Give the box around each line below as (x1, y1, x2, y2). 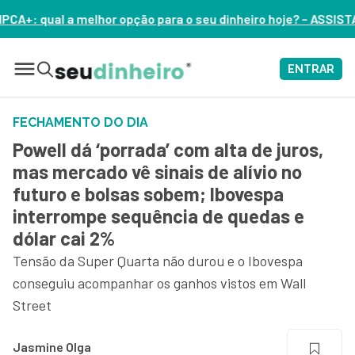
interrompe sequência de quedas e (13, 204, 304, 227)
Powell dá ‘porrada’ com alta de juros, (13, 138, 323, 161)
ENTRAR (288, 63, 334, 75)
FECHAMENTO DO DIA (13, 115, 148, 130)
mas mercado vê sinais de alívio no (13, 160, 302, 183)
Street (13, 296, 52, 314)
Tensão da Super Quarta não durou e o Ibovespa (13, 252, 303, 269)
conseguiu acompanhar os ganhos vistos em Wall (13, 274, 306, 292)
